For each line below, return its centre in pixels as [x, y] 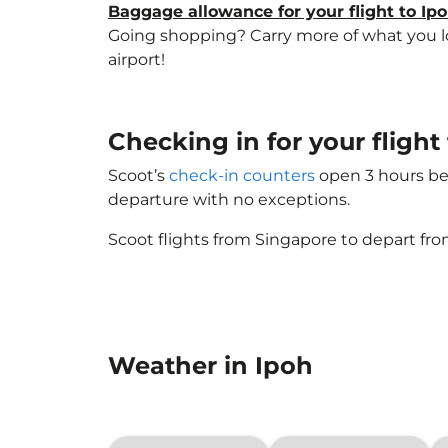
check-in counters [242, 175]
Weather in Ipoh [210, 365]
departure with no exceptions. [229, 199]
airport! [136, 59]
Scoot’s [138, 175]
